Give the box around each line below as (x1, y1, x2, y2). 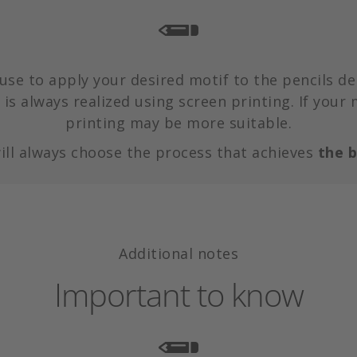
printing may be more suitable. (65, 112, 292, 132)
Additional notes (119, 243, 238, 263)
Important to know (53, 272, 304, 316)
